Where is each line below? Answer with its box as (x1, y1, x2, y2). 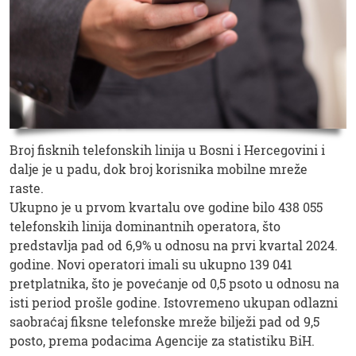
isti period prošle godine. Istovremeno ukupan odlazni (10, 293, 338, 311)
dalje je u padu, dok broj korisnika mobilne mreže (10, 160, 308, 177)
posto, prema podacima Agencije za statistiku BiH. (10, 331, 315, 349)
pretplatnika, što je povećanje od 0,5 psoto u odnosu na (10, 274, 339, 292)
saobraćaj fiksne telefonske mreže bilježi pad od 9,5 (10, 312, 319, 330)
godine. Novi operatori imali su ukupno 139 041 (10, 255, 292, 273)
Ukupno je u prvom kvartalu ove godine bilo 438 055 (10, 198, 323, 215)
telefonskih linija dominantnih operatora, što (10, 217, 281, 234)
